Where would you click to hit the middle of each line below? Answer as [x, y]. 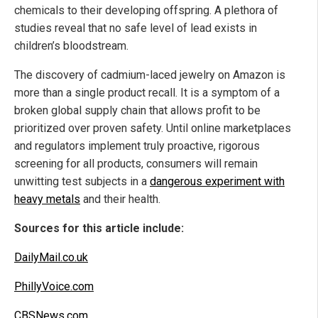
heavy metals [47, 199]
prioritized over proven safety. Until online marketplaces [153, 128]
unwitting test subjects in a [82, 182]
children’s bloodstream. [71, 46]
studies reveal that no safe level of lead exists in [136, 28]
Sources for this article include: [99, 229]
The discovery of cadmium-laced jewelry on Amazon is [150, 75]
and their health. [120, 199]
